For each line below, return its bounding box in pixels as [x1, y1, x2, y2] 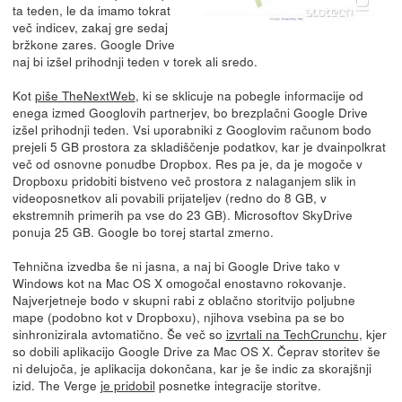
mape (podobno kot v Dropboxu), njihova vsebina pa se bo [12, 307, 345, 326]
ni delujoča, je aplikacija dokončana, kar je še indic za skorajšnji [12, 358, 371, 377]
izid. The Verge [12, 375, 100, 394]
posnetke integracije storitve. [154, 375, 321, 394]
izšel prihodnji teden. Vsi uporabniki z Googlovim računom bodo [12, 119, 371, 138]
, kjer [358, 324, 387, 343]
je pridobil [100, 375, 155, 394]
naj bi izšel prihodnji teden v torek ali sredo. [12, 51, 258, 70]
